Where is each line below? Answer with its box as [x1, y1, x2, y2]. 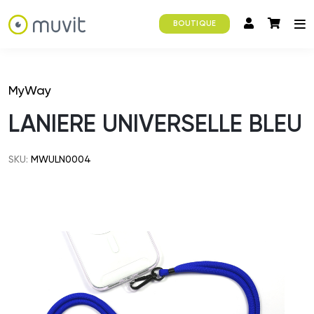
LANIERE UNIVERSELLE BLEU [8, 109, 302, 138]
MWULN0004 [28, 153, 91, 165]
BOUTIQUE [173, 19, 216, 29]
